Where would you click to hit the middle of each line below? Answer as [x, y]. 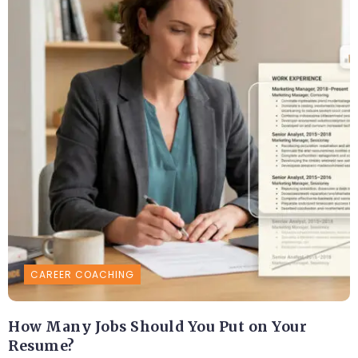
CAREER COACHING [82, 275]
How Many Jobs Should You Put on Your [157, 327]
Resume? [42, 346]
